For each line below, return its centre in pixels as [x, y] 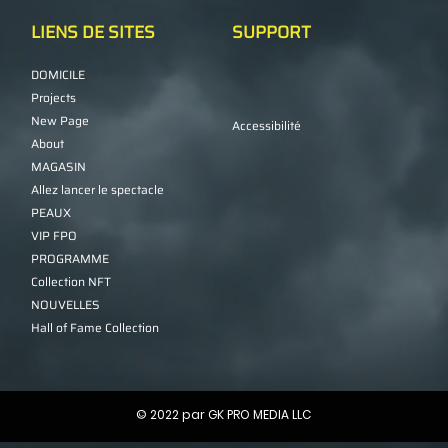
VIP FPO [54, 235]
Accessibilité [266, 125]
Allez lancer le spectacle [97, 189]
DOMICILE [58, 74]
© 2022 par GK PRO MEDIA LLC [223, 414]
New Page [60, 120]
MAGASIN [58, 166]
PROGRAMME [70, 258]
